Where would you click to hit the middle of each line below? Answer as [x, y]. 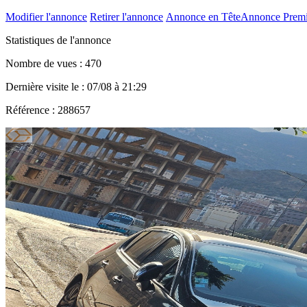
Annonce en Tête [203, 16]
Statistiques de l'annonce [58, 40]
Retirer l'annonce [126, 16]
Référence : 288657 [48, 110]
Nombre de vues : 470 [53, 63]
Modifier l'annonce [46, 16]
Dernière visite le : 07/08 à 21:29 [76, 86]
